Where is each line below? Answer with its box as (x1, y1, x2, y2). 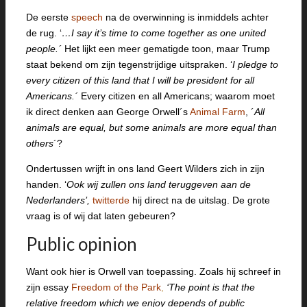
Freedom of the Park (71, 282, 161, 293)
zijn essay (26, 282, 71, 293)
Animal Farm (190, 106, 245, 117)
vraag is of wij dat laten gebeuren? (26, 210, 175, 221)
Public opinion (26, 233, 137, 255)
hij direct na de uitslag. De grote (132, 195, 270, 206)
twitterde (93, 195, 130, 206)
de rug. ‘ (26, 27, 62, 38)
